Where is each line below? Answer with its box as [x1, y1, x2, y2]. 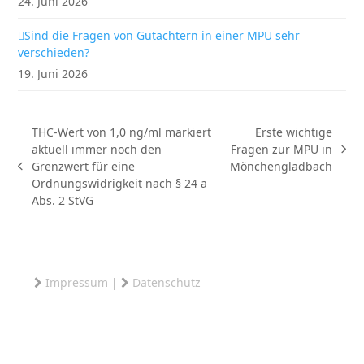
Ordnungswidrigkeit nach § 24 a [31, 175, 207, 191]
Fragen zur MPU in [231, 141, 333, 157]
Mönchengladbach [230, 158, 333, 174]
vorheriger [17, 166, 76, 181]
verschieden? [18, 45, 90, 60]
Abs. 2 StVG [31, 193, 93, 208]
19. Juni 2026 [18, 66, 89, 81]
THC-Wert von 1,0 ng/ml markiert [31, 124, 211, 140]
